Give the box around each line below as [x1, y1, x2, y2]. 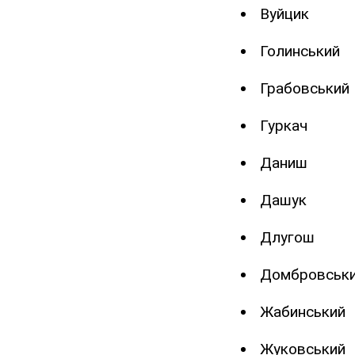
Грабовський [260, 79, 349, 98]
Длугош [260, 228, 315, 247]
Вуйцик [260, 5, 309, 24]
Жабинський [260, 303, 345, 322]
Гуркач [260, 116, 307, 136]
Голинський [260, 42, 340, 61]
